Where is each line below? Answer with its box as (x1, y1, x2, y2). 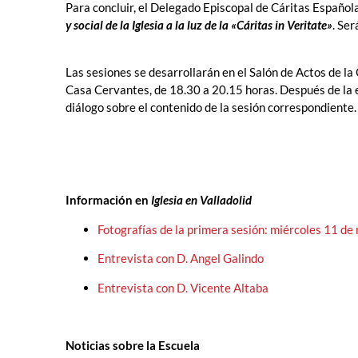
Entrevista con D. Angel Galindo (97, 251, 264, 266)
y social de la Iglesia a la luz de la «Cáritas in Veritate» (66, 18, 332, 33)
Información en (66, 193, 151, 208)
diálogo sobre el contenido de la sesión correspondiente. (66, 99, 356, 114)
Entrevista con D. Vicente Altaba (97, 280, 268, 295)
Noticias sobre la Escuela (66, 338, 200, 353)
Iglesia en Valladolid (151, 193, 252, 208)
